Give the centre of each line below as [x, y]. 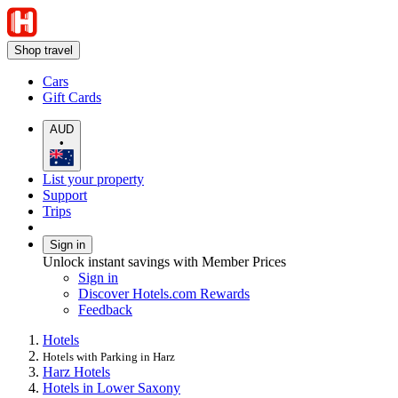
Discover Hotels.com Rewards [164, 293]
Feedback [105, 309]
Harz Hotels [76, 371]
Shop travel [44, 50]
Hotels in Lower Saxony [111, 387]
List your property [93, 179]
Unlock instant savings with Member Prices [164, 261]
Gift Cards [72, 97]
